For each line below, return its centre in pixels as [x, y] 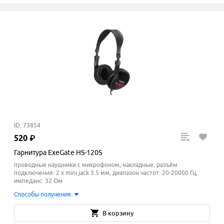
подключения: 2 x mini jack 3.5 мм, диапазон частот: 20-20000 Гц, [106, 173]
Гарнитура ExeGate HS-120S [58, 153]
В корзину [118, 213]
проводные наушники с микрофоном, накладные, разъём [96, 165]
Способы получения [42, 194]
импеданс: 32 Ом [38, 181]
